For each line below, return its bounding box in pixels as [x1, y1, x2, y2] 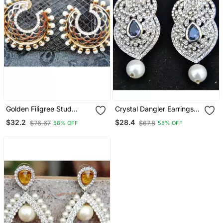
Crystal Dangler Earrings [115, 104, 194, 113]
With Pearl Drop [115, 112, 167, 121]
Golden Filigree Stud [5, 104, 72, 113]
